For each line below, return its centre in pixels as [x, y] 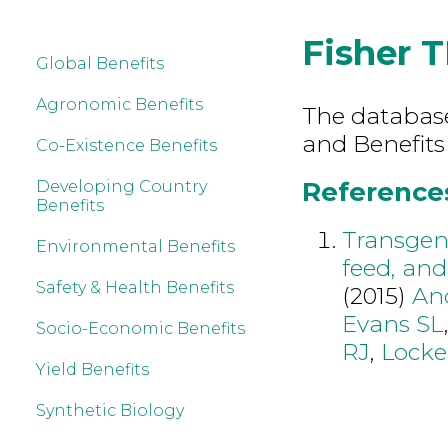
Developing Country [121, 186]
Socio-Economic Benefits [140, 328]
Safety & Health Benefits [135, 287]
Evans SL [392, 323]
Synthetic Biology [110, 410]
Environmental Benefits [135, 246]
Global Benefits [100, 63]
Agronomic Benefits [119, 104]
